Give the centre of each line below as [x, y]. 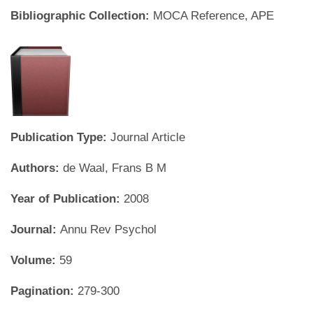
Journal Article [148, 137]
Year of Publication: [67, 199]
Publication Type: [60, 137]
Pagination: [44, 291]
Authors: [37, 168]
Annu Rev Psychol [108, 230]
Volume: [35, 260]
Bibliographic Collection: [82, 16]
